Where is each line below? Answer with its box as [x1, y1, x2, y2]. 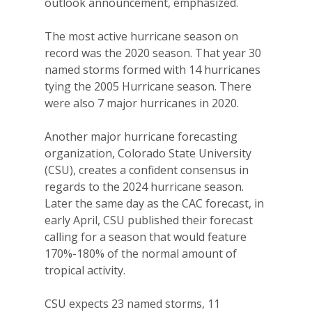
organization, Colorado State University [45, 145, 251, 161]
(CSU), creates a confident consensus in [45, 162, 249, 178]
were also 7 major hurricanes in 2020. [45, 95, 239, 111]
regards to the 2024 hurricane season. [45, 178, 244, 194]
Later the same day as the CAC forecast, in [45, 195, 264, 211]
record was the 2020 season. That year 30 [45, 45, 261, 61]
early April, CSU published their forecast [45, 212, 253, 228]
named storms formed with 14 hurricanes [45, 61, 260, 77]
